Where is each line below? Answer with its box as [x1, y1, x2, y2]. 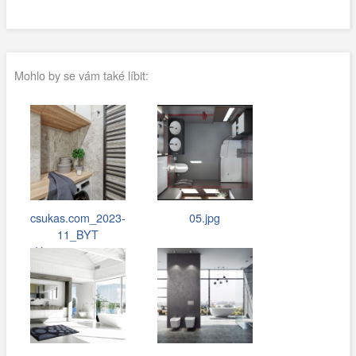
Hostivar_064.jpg [35, 242, 121, 260]
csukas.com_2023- [29, 209, 126, 226]
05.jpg [189, 209, 221, 226]
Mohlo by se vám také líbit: [14, 66, 149, 83]
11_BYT [56, 226, 99, 243]
